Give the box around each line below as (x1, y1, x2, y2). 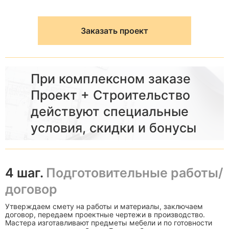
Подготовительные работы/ (46, 165, 223, 180)
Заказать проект (81, 26, 148, 36)
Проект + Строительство (31, 87, 190, 103)
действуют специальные (31, 104, 189, 119)
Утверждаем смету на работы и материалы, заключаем (5, 202, 203, 211)
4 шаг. (5, 165, 46, 180)
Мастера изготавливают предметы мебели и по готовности (5, 218, 212, 227)
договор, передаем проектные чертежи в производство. (5, 210, 205, 219)
